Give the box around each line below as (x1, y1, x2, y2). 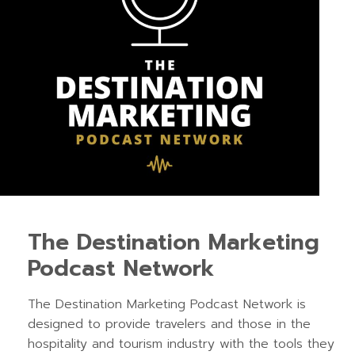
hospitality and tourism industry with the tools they (28, 334, 334, 353)
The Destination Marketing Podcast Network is (28, 294, 306, 314)
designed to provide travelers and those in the (28, 314, 311, 334)
